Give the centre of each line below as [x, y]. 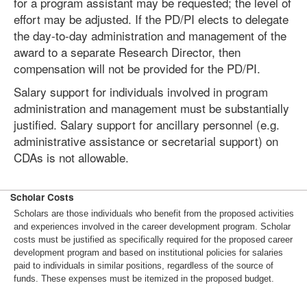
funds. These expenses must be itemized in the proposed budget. [144, 279]
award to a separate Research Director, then [127, 52]
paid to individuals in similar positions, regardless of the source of [144, 266]
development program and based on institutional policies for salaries [148, 253]
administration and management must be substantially [151, 108]
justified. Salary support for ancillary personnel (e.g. [147, 124]
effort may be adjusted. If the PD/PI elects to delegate [151, 19]
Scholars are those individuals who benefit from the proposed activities [154, 213]
